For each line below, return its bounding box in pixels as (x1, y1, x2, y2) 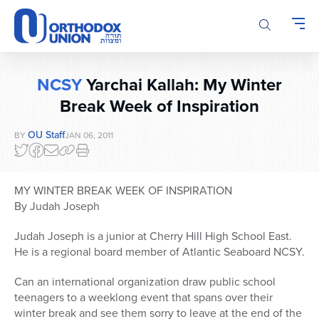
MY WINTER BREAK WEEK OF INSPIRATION (14, 182, 232, 199)
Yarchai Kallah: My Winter (82, 72, 282, 98)
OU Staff (28, 127, 65, 143)
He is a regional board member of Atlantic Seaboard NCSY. (14, 244, 305, 261)
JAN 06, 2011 (65, 129, 113, 142)
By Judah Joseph (14, 198, 100, 215)
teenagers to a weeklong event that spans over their (14, 289, 273, 306)
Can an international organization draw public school (14, 273, 276, 291)
